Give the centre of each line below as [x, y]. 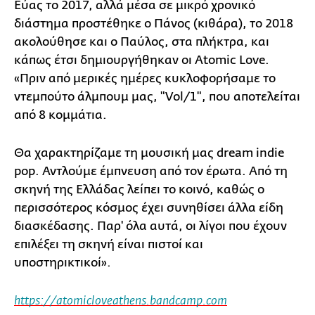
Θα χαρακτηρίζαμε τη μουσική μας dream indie [149, 153]
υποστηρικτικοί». [63, 262]
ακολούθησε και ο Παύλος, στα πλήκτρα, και [142, 41]
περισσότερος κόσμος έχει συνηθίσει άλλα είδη [149, 207]
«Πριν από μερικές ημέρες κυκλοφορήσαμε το [145, 78]
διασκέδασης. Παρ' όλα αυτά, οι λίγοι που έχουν [150, 226]
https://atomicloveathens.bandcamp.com [121, 301]
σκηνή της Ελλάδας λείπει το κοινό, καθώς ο [139, 189]
